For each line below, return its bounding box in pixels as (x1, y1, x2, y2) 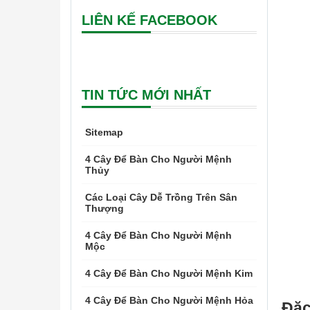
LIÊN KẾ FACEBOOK (82, 12, 217, 28)
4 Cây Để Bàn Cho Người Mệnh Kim (85, 268, 253, 279)
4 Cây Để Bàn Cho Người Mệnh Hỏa (85, 295, 253, 306)
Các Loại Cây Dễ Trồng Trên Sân (85, 192, 237, 203)
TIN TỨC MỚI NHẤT (82, 87, 211, 102)
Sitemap (85, 127, 123, 138)
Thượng (85, 203, 124, 214)
